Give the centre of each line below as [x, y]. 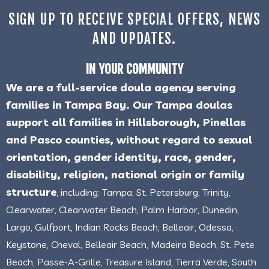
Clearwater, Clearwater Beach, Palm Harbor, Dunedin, [122, 209]
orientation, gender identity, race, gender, [121, 157]
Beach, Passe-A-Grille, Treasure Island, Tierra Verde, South [131, 261]
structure [31, 192]
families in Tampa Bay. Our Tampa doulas [119, 104]
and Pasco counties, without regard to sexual [129, 139]
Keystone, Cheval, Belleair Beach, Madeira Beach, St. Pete [130, 244]
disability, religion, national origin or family [125, 174]
